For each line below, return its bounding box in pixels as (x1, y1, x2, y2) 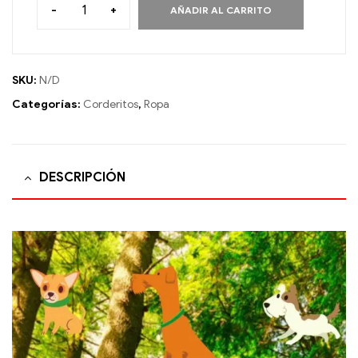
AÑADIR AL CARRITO (170, 4, 272, 17)
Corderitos (83, 97, 138, 112)
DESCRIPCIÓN (39, 169, 125, 186)
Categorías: (12, 97, 83, 112)
